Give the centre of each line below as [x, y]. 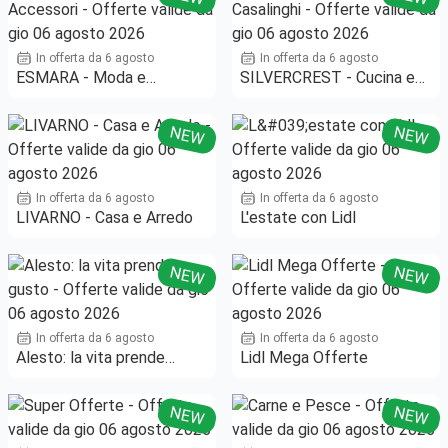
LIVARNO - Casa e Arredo [104, 218]
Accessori [51, 102]
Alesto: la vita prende [90, 358]
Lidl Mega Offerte [304, 358]
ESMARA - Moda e [81, 78]
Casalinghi [274, 102]
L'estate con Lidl [298, 218]
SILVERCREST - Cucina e [327, 78]
